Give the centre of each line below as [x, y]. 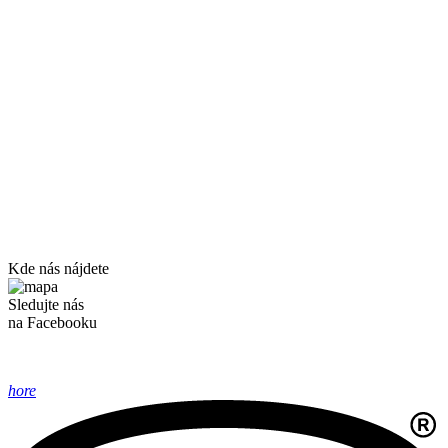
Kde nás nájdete [58, 269]
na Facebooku [52, 323]
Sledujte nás [46, 305]
